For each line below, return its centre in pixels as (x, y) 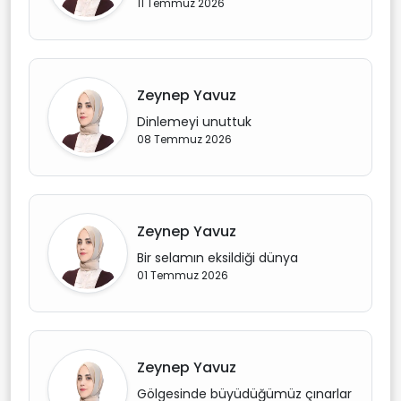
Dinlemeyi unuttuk (194, 122)
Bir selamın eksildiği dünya (218, 258)
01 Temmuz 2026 (183, 275)
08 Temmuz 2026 (184, 139)
